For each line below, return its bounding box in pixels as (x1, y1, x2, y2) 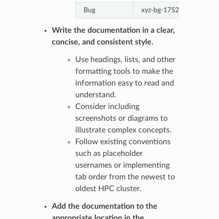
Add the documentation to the (51, 202, 157, 210)
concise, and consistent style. (51, 38, 153, 46)
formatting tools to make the (75, 67, 173, 75)
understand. (75, 90, 116, 99)
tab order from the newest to (75, 173, 175, 181)
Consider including (75, 102, 139, 110)
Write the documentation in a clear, (51, 26, 175, 34)
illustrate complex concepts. (75, 126, 172, 134)
